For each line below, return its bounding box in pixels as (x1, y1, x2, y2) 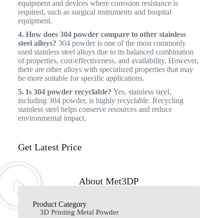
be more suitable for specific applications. (18, 74, 145, 83)
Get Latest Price (18, 142, 82, 153)
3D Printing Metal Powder (39, 208, 119, 217)
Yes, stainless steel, (111, 88, 171, 96)
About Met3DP (79, 176, 139, 187)
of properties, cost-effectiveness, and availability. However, (18, 56, 199, 65)
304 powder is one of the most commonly (56, 39, 186, 48)
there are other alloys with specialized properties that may (18, 65, 193, 74)
